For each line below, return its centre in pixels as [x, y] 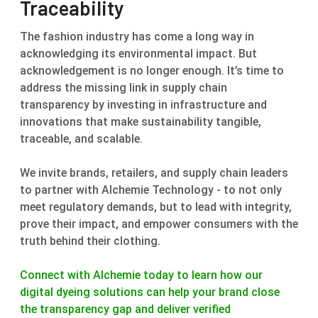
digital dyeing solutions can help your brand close [150, 292]
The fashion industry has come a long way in [137, 36]
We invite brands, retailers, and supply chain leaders [154, 172]
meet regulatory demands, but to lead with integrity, [156, 207]
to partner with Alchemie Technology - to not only [151, 190]
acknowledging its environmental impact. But [138, 53]
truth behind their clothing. [90, 241]
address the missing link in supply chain [124, 87]
